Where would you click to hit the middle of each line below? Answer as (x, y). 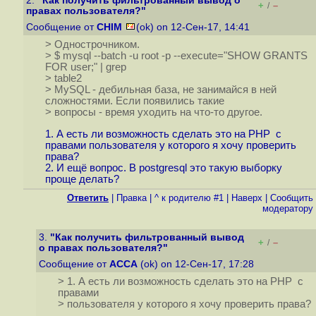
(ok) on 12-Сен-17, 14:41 (194, 27)
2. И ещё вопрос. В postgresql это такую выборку (163, 168)
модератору (288, 208)
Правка (132, 198)
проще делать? (82, 180)
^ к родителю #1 (189, 198)
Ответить (88, 198)
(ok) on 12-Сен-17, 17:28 (197, 264)
